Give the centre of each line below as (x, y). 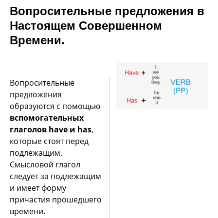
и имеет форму (38, 188)
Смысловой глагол (45, 164)
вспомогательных (47, 118)
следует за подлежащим (55, 176)
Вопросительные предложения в (107, 11)
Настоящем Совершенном (86, 25)
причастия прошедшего (56, 199)
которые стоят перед (49, 141)
